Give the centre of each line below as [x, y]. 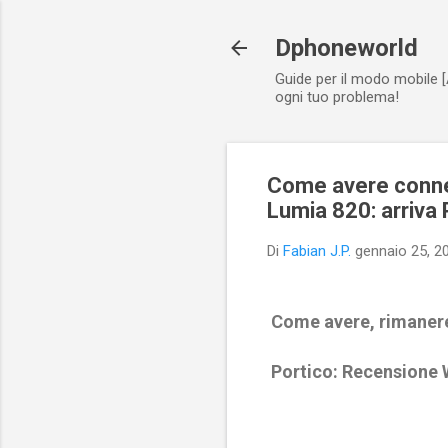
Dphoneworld [346, 48]
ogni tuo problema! [337, 97]
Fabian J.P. [317, 251]
